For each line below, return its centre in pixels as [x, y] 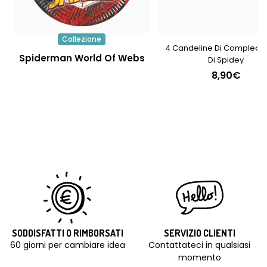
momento [199, 258]
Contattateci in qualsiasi [200, 245]
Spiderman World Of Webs [82, 58]
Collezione [82, 39]
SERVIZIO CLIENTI [199, 233]
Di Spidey [226, 60]
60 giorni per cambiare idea [67, 245]
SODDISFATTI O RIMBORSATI [67, 233]
